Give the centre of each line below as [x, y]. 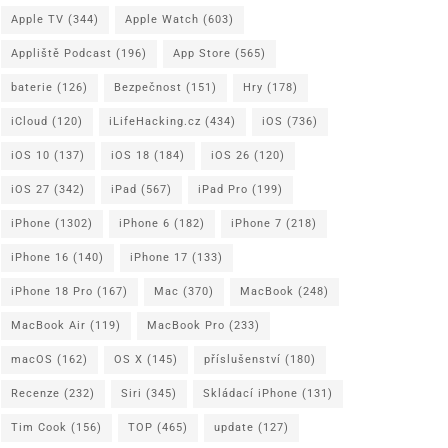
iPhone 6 [144, 223]
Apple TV [37, 19]
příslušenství [242, 359]
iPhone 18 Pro [52, 291]
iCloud [29, 121]
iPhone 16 [40, 257]
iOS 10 [30, 155]
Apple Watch [162, 19]
